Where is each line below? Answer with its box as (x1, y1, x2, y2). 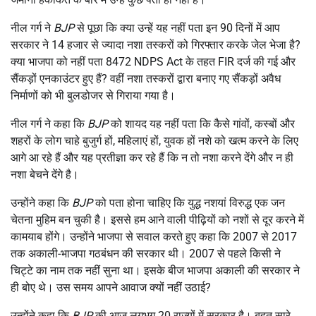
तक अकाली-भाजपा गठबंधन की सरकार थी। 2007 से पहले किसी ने (11, 246, 281, 260)
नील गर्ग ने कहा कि (11, 116, 87, 130)
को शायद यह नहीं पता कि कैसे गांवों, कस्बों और (111, 116, 295, 130)
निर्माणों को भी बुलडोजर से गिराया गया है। (11, 88, 176, 102)
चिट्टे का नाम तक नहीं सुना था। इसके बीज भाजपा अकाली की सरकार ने (11, 263, 300, 277)
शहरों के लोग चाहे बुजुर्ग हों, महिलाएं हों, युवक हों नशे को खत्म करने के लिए (11, 133, 298, 147)
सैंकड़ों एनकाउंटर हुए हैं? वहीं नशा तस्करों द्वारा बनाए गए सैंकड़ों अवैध (11, 71, 281, 85)
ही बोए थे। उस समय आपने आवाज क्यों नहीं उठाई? (11, 280, 211, 294)
